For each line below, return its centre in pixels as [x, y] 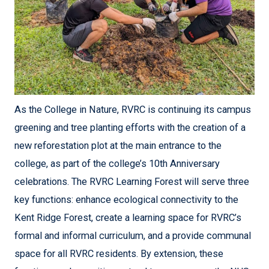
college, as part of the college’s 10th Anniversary [117, 164]
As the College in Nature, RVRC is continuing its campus [133, 110]
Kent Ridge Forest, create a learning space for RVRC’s [128, 218]
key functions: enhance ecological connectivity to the [126, 200]
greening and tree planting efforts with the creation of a [130, 128]
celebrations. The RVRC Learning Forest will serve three [132, 182]
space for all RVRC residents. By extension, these [119, 254]
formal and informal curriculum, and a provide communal [133, 236]
